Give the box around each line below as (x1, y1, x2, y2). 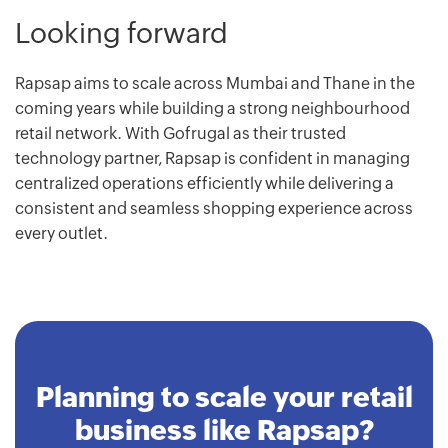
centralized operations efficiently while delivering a (15, 174, 394, 194)
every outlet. (15, 224, 108, 244)
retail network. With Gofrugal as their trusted (15, 124, 346, 144)
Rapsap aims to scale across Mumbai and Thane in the (15, 74, 415, 94)
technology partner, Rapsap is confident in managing (15, 149, 410, 169)
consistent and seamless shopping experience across (15, 199, 413, 219)
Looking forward (15, 17, 228, 50)
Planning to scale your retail (35, 381, 413, 414)
